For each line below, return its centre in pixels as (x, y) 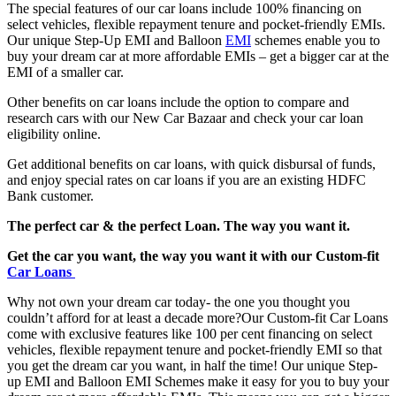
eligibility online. (54, 133)
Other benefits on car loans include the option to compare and (178, 102)
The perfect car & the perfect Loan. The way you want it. (179, 225)
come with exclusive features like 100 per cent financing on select (190, 333)
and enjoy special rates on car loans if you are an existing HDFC (187, 179)
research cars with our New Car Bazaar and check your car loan (185, 118)
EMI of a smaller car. (65, 72)
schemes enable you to (316, 40)
